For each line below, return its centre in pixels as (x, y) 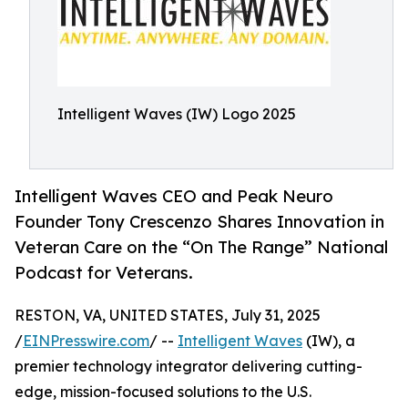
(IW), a (329, 341)
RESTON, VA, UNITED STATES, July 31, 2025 (168, 316)
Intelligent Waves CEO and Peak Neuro (174, 196)
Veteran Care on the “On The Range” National (201, 247)
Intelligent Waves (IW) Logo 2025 (177, 114)
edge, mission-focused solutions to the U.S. (163, 392)
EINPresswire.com (86, 341)
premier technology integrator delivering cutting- (189, 367)
